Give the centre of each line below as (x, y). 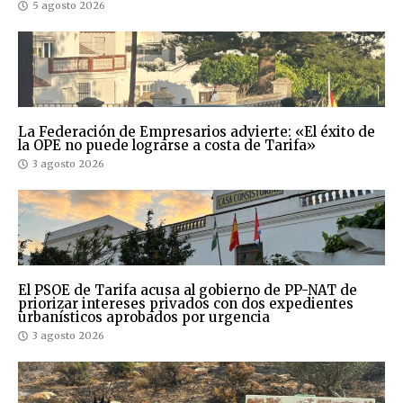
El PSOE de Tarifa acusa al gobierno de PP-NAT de (188, 291)
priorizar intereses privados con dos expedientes (186, 304)
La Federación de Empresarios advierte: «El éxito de (197, 132)
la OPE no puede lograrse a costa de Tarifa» (167, 146)
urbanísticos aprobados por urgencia (144, 318)
